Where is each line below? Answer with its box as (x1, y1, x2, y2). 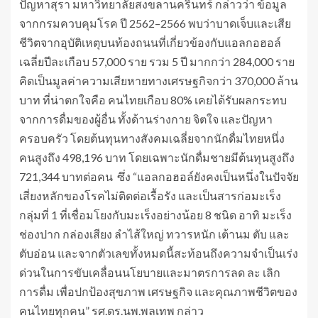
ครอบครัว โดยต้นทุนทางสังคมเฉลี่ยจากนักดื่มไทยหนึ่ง (19, 131, 285, 146)
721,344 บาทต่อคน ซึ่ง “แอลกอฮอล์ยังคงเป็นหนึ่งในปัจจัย (19, 170, 299, 184)
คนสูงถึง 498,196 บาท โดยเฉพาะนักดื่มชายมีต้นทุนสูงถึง (19, 150, 295, 165)
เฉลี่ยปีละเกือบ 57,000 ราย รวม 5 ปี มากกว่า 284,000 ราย (19, 55, 295, 69)
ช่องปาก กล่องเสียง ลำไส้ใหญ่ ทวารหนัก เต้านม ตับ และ (19, 227, 290, 241)
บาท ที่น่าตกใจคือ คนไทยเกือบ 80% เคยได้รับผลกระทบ (19, 93, 287, 107)
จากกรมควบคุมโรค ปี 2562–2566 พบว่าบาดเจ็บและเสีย (19, 16, 291, 31)
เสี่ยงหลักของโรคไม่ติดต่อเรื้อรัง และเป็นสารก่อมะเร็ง (19, 189, 281, 203)
